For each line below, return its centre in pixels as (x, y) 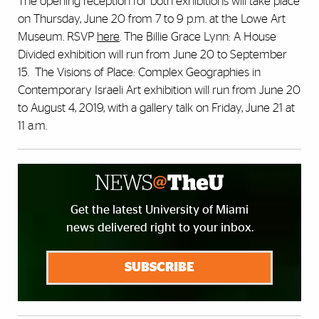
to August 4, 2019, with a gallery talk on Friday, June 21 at (156, 108)
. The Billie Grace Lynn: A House (198, 36)
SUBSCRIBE (159, 267)
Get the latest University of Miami (159, 209)
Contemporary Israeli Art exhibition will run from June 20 (159, 90)
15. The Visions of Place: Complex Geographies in (139, 72)
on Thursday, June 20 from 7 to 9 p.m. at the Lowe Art (152, 19)
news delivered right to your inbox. (159, 227)
